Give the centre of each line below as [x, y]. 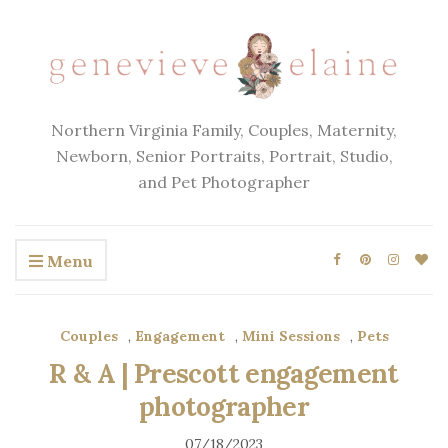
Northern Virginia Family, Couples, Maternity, [224, 130]
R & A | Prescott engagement [224, 374]
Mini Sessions [290, 336]
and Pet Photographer [224, 182]
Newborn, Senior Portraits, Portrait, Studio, [224, 156]
